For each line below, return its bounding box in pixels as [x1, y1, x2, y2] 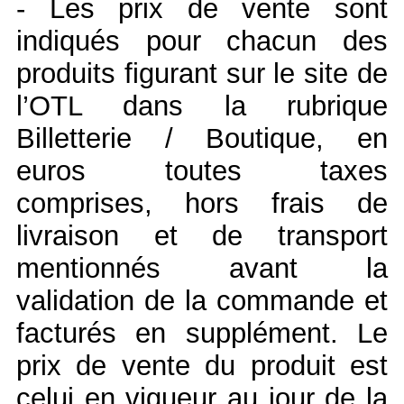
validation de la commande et [16, 284, 388, 317]
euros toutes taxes [16, 154, 388, 187]
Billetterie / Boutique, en [16, 122, 388, 154]
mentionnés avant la [16, 252, 388, 284]
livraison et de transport [16, 219, 388, 252]
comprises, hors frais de [16, 187, 388, 219]
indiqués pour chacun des [16, 24, 388, 57]
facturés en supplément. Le [16, 317, 388, 349]
